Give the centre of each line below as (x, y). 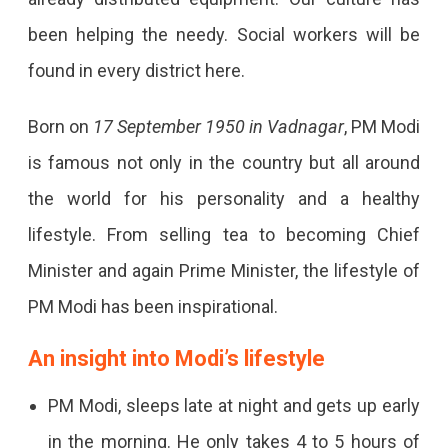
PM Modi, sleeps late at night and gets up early (234, 405)
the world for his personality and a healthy (224, 198)
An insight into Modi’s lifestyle (176, 358)
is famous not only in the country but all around (224, 162)
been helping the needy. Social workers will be (224, 34)
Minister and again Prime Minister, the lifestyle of (224, 270)
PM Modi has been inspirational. (152, 306)
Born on (60, 126)
